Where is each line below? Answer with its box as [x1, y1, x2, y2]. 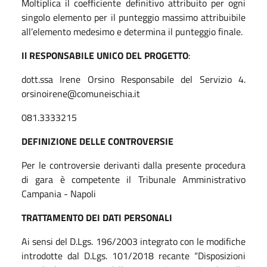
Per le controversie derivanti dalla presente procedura [21, 157, 246, 172]
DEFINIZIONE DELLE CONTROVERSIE [21, 133, 173, 148]
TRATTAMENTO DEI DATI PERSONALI [21, 210, 172, 225]
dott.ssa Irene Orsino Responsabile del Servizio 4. [21, 72, 246, 86]
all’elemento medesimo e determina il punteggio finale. [21, 24, 243, 39]
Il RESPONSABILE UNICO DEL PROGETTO [21, 48, 188, 63]
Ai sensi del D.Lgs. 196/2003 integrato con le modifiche [21, 234, 246, 249]
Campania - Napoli [21, 186, 96, 201]
